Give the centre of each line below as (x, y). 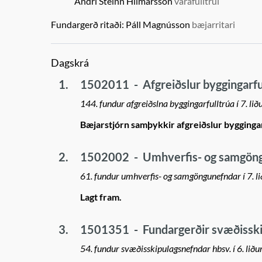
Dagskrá (70, 63)
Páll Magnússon (158, 24)
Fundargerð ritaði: (87, 24)
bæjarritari (213, 24)
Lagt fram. (101, 197)
